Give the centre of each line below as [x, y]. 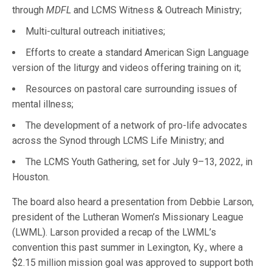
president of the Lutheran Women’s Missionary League [128, 217]
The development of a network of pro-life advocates [136, 126]
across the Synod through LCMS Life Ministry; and [119, 141]
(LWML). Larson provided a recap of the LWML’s [114, 233]
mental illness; [44, 104]
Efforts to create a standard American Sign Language [137, 53]
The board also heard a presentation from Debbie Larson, [133, 202]
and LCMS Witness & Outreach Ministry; [158, 10]
